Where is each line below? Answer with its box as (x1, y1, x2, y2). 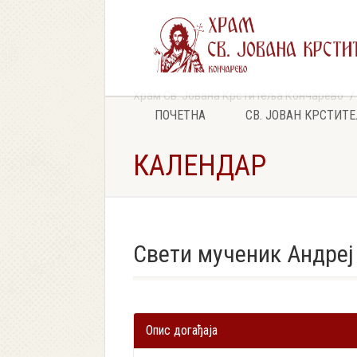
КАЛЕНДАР (133, 149, 266, 182)
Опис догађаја (146, 323, 218, 338)
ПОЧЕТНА (154, 108, 206, 123)
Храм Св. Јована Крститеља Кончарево (133, 89, 343, 102)
